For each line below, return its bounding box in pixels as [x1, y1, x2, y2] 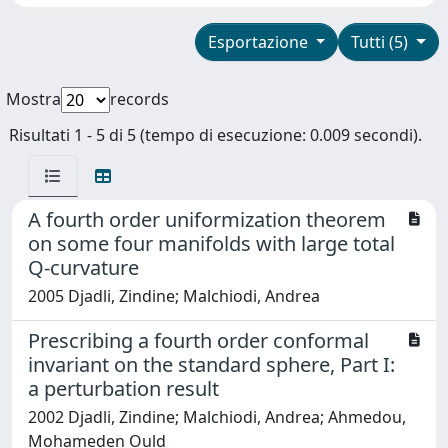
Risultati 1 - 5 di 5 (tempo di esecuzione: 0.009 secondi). [9, 124, 422, 147]
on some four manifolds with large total [28, 230, 395, 258]
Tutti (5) [351, 31, 413, 54]
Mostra [6, 88, 61, 111]
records [110, 88, 169, 111]
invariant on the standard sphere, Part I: [28, 351, 395, 379]
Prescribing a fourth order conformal [28, 327, 369, 355]
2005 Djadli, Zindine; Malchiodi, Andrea [28, 285, 320, 308]
